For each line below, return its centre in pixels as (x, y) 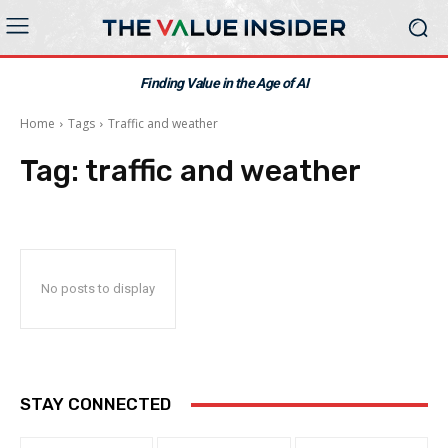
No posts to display (98, 288)
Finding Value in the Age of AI (224, 83)
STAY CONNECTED (95, 404)
